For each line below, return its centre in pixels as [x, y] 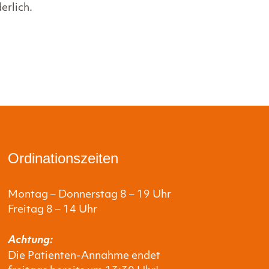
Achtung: [31, 240]
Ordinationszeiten [63, 158]
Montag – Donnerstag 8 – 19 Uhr [90, 195]
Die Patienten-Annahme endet [84, 256]
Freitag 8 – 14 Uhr [53, 210]
